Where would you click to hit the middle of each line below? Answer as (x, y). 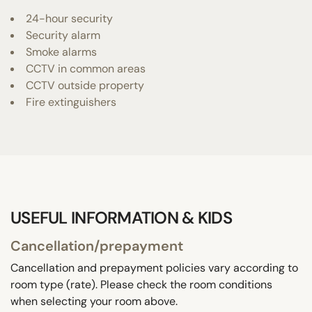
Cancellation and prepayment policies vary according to (154, 267)
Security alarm (63, 35)
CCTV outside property (85, 85)
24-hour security (69, 18)
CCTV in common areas (86, 68)
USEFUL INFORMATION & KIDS (121, 217)
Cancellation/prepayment (97, 245)
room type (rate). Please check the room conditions (141, 284)
